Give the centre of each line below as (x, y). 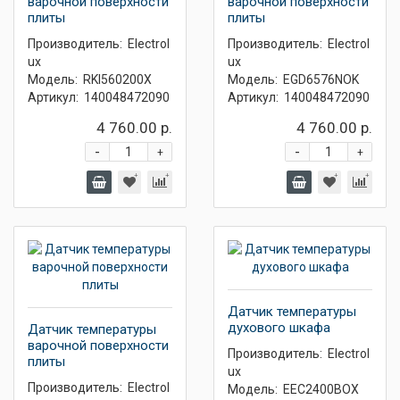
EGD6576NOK (321, 79)
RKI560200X (117, 79)
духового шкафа (279, 328)
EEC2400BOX (321, 389)
